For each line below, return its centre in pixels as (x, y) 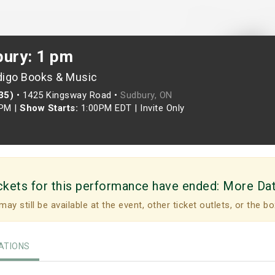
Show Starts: (49, 108)
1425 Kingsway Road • (71, 95)
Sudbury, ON (146, 95)
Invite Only (162, 108)
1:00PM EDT (106, 108)
